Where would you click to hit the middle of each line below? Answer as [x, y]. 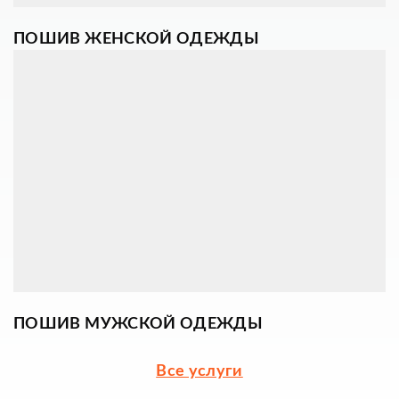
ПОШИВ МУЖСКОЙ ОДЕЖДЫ [138, 325]
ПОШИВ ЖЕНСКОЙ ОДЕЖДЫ [137, 40]
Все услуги [199, 372]
